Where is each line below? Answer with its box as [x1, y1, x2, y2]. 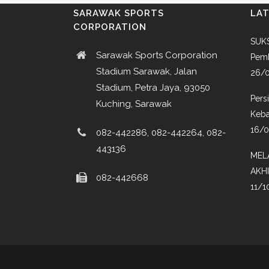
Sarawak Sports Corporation [96, 49, 217, 61]
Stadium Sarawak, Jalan [96, 65, 197, 77]
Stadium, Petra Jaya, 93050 [96, 82, 210, 93]
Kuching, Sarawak [96, 98, 172, 109]
